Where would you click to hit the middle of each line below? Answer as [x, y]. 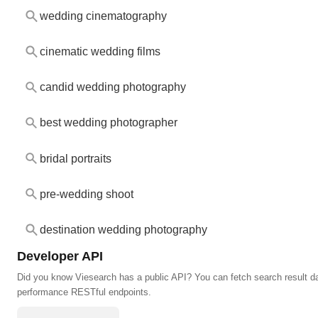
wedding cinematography [103, 16]
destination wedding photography [123, 229]
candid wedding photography [113, 87]
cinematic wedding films [100, 52]
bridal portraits [75, 158]
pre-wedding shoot [86, 194]
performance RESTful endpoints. [84, 292]
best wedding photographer [108, 123]
